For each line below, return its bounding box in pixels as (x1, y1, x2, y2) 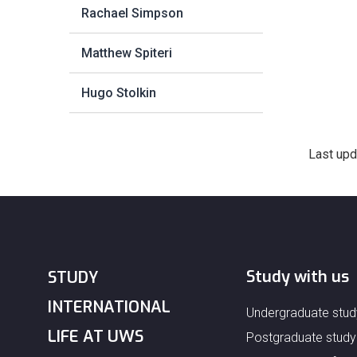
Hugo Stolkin (81, 85, 156, 100)
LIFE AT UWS (48, 326, 143, 347)
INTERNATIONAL (48, 296, 171, 318)
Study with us (246, 266, 349, 288)
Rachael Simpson (81, 6, 183, 21)
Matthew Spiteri (81, 45, 172, 61)
